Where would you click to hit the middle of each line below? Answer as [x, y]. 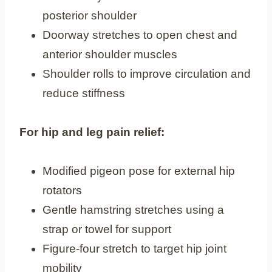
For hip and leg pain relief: [92, 132]
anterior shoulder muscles [110, 54]
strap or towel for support [107, 229]
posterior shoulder [90, 15]
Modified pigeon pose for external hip [139, 171]
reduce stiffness [84, 93]
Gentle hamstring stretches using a [133, 209]
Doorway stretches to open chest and [140, 35]
